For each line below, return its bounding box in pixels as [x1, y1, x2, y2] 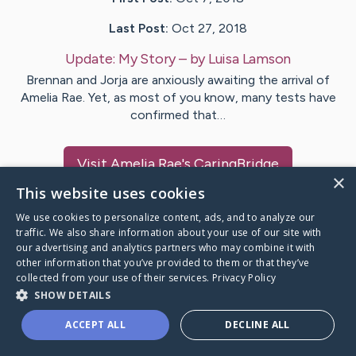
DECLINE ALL [225, 318, 290, 331]
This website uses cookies [16, 184, 205, 203]
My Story [118, 50, 176, 68]
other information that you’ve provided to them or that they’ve [16, 256, 310, 269]
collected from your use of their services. [16, 271, 212, 284]
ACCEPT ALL [65, 318, 126, 331]
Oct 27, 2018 [172, 21, 247, 37]
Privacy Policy [211, 271, 277, 284]
